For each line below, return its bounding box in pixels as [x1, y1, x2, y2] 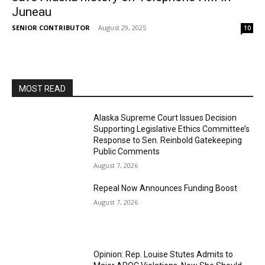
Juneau [12, 5, 51, 19]
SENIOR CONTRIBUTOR [12, 23, 90, 32]
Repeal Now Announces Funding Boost [93, 183, 238, 193]
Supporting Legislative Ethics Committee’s [93, 124, 250, 134]
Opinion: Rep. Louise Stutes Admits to [93, 249, 234, 259]
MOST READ [19, 84, 66, 93]
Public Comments [93, 147, 160, 156]
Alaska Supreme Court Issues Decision [93, 113, 237, 122]
